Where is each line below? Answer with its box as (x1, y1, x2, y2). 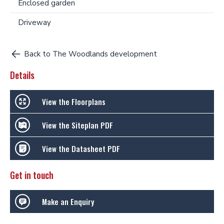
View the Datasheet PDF (42, 142, 120, 154)
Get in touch (10, 168, 53, 181)
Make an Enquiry (42, 195, 94, 207)
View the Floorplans (42, 95, 105, 107)
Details (10, 68, 34, 81)
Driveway (18, 17, 51, 27)
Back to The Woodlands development (24, 48, 157, 59)
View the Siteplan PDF (42, 119, 113, 130)
